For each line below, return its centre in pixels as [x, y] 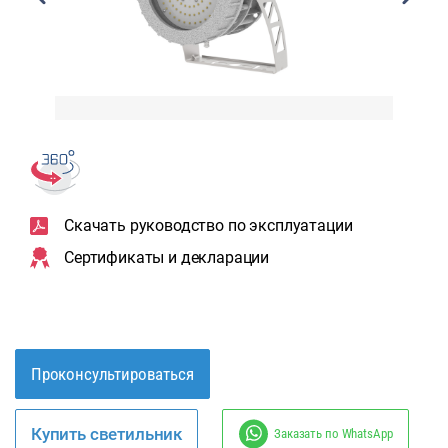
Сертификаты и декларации [167, 258]
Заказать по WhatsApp [333, 434]
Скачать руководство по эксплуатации [208, 226]
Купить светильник [107, 434]
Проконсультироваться [112, 373]
